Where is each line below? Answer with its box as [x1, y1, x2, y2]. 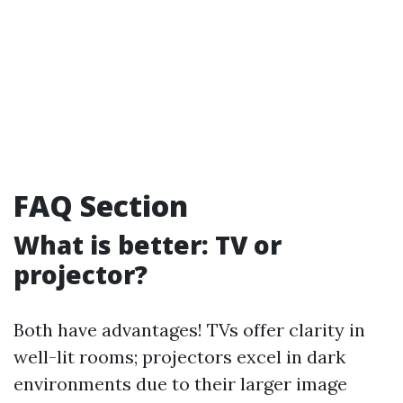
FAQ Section [13, 186, 188, 225]
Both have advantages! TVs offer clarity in [13, 318, 365, 341]
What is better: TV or [13, 228, 282, 262]
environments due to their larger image [13, 372, 347, 395]
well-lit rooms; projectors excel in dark [13, 345, 345, 368]
